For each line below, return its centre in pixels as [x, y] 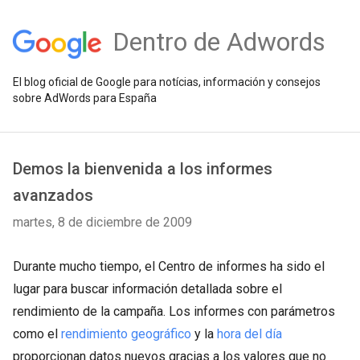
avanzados [53, 195]
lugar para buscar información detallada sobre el [147, 289]
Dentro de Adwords [219, 42]
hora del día [250, 334]
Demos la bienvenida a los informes [143, 169]
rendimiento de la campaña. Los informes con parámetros [174, 311]
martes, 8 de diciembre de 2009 [102, 222]
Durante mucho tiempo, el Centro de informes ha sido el [169, 266]
